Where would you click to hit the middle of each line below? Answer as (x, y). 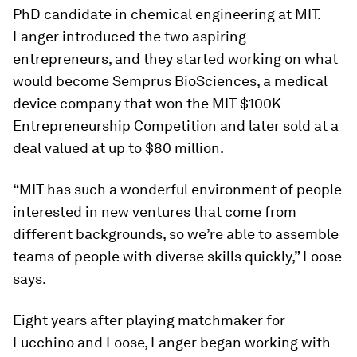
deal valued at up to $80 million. (118, 147)
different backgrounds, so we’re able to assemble (176, 233)
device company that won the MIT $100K (147, 103)
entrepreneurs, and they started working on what (175, 58)
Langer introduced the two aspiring (129, 36)
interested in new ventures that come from (155, 211)
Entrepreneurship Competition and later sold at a (176, 125)
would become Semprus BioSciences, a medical (170, 80)
